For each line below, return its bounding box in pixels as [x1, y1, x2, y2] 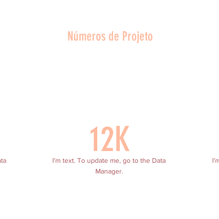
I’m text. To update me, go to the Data [52, 156, 166, 164]
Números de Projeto [67, 29, 153, 44]
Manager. [95, 167, 123, 175]
